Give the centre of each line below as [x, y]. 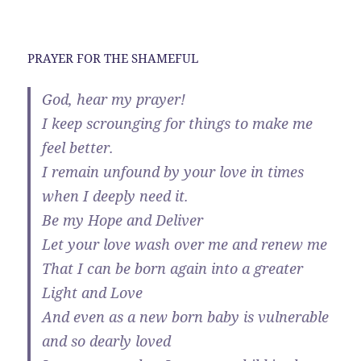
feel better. [78, 147]
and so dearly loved [107, 340]
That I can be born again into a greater [173, 268]
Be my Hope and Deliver [123, 220]
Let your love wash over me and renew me [185, 244]
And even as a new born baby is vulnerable [186, 316]
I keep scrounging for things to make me [178, 123]
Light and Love [93, 292]
